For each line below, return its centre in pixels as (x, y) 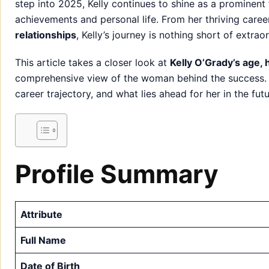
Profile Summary (117, 174)
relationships (46, 35)
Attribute (41, 214)
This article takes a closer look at (92, 62)
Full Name (43, 240)
